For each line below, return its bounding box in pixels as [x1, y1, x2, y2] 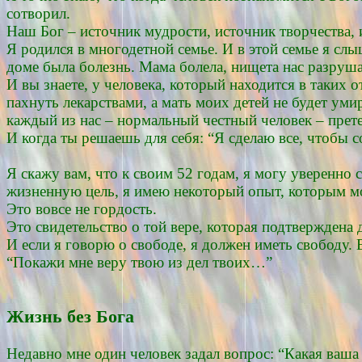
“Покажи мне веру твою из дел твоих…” [6, 253, 272, 271]
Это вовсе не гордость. [6, 200, 157, 217]
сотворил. [6, 4, 70, 22]
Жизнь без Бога [6, 306, 134, 326]
